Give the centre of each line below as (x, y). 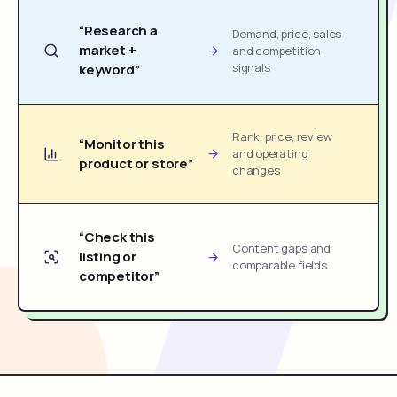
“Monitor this (122, 144)
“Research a (118, 31)
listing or (108, 257)
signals (251, 67)
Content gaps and (281, 248)
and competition (277, 50)
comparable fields (280, 265)
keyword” (109, 70)
